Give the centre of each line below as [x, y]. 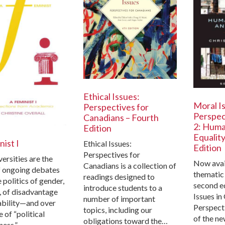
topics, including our [118, 210]
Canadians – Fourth [121, 118]
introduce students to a [123, 188]
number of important [119, 199]
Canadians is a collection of [130, 166]
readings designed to [119, 177]
